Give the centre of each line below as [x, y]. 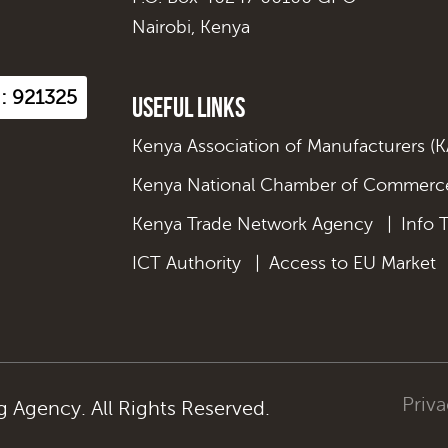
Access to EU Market [352, 262]
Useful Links [188, 107]
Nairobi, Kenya [191, 26]
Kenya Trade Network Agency [252, 223]
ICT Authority [186, 262]
